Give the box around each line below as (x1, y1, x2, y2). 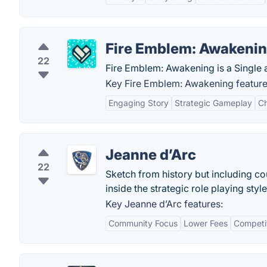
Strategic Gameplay (175, 98, 252, 108)
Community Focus (108, 218, 178, 228)
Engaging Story (108, 98, 169, 108)
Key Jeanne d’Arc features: (105, 198, 223, 210)
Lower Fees (184, 218, 228, 228)
